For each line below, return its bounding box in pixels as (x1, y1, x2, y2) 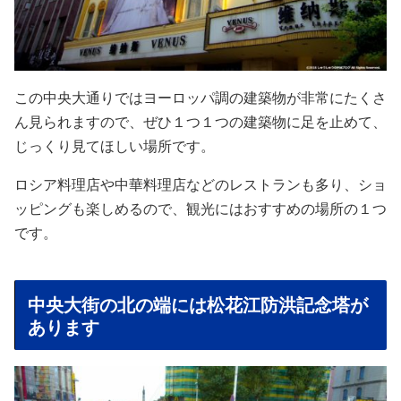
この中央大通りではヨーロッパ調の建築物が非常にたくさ (14, 86, 387, 107)
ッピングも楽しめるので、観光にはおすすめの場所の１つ (14, 197, 387, 218)
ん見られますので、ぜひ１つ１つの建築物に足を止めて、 (14, 110, 387, 132)
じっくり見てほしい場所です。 (14, 134, 215, 156)
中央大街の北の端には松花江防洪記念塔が (28, 290, 368, 317)
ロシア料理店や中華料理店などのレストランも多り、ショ (14, 173, 387, 194)
